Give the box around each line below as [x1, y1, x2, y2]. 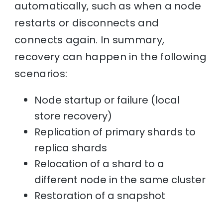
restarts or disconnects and [14, 15, 159, 30]
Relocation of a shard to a [34, 156, 165, 171]
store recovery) [34, 109, 112, 123]
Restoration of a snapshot [34, 188, 166, 203]
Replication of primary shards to [34, 124, 196, 139]
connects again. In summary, [14, 32, 165, 47]
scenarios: [14, 66, 68, 81]
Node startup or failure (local [34, 93, 180, 107]
